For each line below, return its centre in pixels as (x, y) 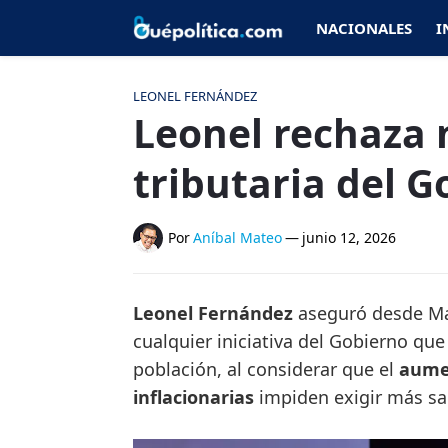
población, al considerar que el (263, 369)
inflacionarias (193, 397)
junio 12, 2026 (349, 237)
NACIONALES (364, 28)
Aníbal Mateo (237, 237)
